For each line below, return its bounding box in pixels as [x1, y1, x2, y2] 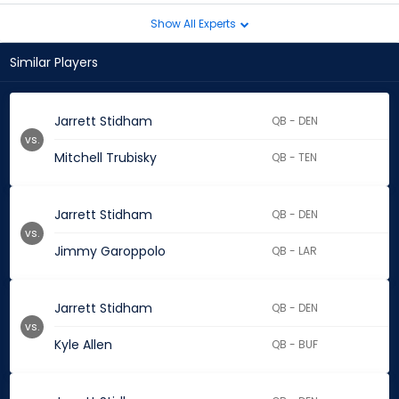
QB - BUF [272, 337, 319, 353]
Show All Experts [150, 15, 239, 31]
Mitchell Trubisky [54, 149, 157, 167]
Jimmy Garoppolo [54, 242, 166, 261]
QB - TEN [272, 150, 318, 166]
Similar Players [10, 53, 98, 72]
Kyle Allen [54, 336, 112, 354]
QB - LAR [272, 243, 318, 259]
